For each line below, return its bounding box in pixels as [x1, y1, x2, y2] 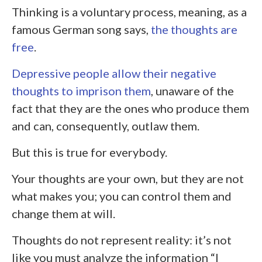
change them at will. [12, 206, 115, 221]
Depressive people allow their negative [12, 66, 216, 81]
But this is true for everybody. [12, 145, 167, 160]
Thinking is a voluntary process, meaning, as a [12, 5, 247, 19]
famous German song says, [12, 22, 151, 37]
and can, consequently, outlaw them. [12, 119, 199, 133]
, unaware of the [151, 84, 234, 98]
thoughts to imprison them [12, 84, 151, 98]
